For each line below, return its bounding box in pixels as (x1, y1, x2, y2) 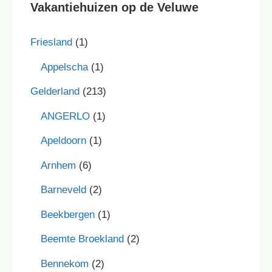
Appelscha (41, 61, 88, 73)
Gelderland (30, 86, 80, 98)
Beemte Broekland (41, 233, 124, 245)
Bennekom (41, 257, 89, 270)
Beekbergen (41, 208, 95, 220)
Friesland (30, 36, 72, 49)
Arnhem (41, 159, 76, 171)
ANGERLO (41, 110, 90, 122)
